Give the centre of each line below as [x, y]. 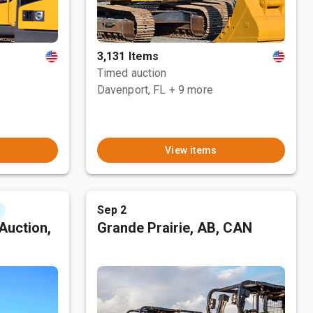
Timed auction [132, 73]
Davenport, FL [131, 90]
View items [191, 150]
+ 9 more [191, 90]
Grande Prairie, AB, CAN [174, 228]
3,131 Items [128, 56]
